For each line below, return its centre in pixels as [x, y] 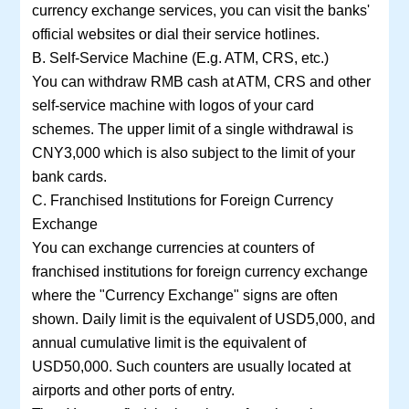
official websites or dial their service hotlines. [175, 34]
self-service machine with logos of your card [173, 105]
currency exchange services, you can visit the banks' [200, 10]
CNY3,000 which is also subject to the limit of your [193, 153]
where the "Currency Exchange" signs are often [184, 295]
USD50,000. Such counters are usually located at [191, 367]
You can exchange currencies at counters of [173, 248]
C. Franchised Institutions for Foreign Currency [182, 200]
